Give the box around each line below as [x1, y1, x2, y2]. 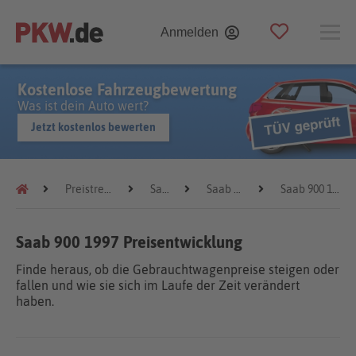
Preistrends [65, 183, 104, 195]
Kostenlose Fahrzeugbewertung [17, 80, 237, 99]
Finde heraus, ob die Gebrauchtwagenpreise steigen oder [16, 262, 339, 277]
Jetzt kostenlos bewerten [31, 121, 156, 133]
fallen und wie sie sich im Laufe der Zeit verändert [16, 278, 300, 292]
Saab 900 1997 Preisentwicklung [16, 233, 242, 251]
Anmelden [161, 25, 219, 39]
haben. [16, 294, 54, 308]
